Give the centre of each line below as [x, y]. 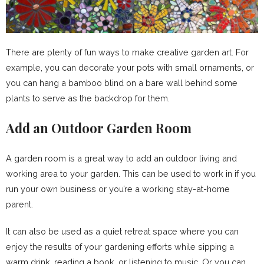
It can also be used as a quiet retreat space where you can [122, 231]
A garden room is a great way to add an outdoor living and [121, 158]
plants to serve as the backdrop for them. [88, 98]
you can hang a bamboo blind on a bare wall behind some [122, 82]
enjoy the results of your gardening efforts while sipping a [120, 246]
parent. [19, 204]
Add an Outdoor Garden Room [99, 128]
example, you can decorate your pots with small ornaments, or [130, 67]
